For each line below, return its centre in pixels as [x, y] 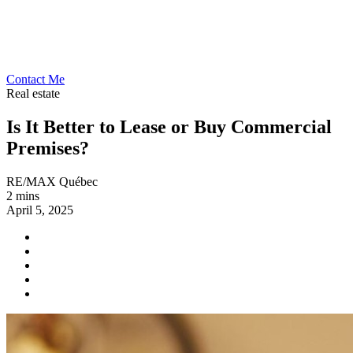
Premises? [48, 148]
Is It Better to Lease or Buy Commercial [169, 126]
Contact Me [35, 79]
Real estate [33, 93]
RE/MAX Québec [52, 181]
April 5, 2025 [40, 210]
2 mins [23, 195]
